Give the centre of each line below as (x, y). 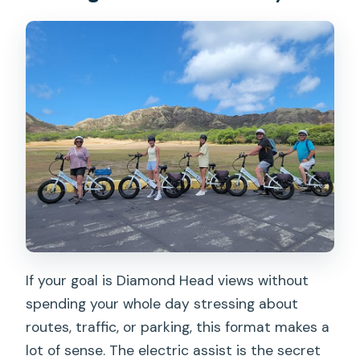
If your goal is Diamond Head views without (168, 281)
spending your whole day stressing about (162, 304)
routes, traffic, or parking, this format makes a (178, 327)
